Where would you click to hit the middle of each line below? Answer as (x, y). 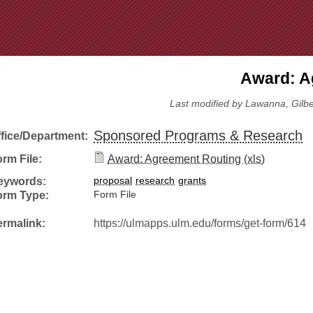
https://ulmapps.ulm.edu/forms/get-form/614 (200, 223)
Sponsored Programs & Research (198, 136)
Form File (115, 195)
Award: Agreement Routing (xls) (186, 159)
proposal (113, 181)
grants (192, 181)
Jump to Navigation (156, 7)
